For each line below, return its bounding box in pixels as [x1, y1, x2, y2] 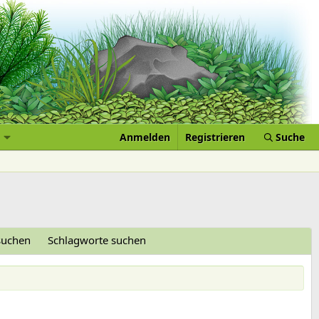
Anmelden [119, 130, 170, 145]
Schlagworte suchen [48, 233, 146, 248]
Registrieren [184, 130, 245, 145]
